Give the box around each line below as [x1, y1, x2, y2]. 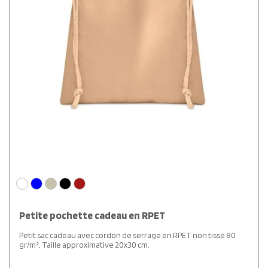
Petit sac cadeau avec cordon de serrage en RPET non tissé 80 [19, 230, 236, 240]
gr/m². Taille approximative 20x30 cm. [19, 240, 150, 250]
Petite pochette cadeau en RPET [19, 209, 165, 222]
